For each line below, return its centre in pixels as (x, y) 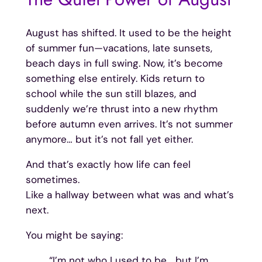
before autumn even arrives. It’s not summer (129, 124)
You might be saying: (74, 235)
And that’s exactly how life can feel (108, 165)
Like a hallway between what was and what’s (130, 195)
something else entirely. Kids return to (115, 79)
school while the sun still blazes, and (111, 94)
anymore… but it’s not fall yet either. (109, 139)
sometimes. (52, 180)
